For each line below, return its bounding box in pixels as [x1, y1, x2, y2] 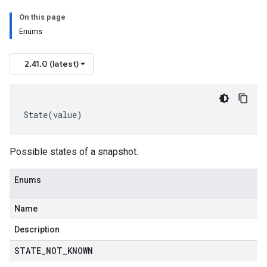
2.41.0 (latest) [24, 58, 79, 69]
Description [14, 225, 60, 234]
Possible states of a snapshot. [10, 146, 138, 157]
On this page [19, 13, 66, 21]
